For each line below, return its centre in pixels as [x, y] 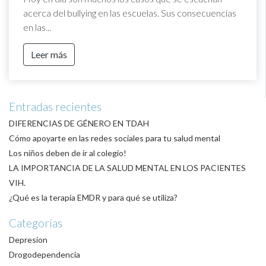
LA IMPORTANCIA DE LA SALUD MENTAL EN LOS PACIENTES [127, 167]
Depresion [28, 239]
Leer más [49, 54]
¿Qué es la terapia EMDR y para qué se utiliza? [93, 197]
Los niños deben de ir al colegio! [68, 153]
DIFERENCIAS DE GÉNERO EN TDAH [79, 123]
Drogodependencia [45, 254]
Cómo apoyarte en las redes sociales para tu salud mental [115, 138]
